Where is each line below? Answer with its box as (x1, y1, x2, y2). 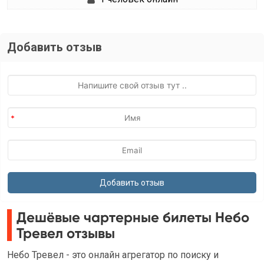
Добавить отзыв (7, 40, 102, 54)
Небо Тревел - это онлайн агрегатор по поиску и (7, 249, 219, 260)
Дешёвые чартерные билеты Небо (16, 209, 249, 226)
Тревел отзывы (16, 225, 115, 242)
